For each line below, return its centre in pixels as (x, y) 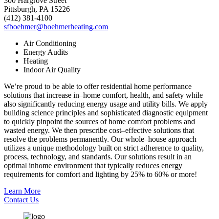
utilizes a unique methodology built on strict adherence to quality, (104, 148)
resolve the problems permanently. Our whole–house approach (100, 139)
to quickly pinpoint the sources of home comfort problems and (99, 122)
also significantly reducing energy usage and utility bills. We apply (106, 104)
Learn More (22, 191)
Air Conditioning (50, 44)
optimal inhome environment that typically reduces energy (93, 166)
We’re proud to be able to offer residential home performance (98, 87)
